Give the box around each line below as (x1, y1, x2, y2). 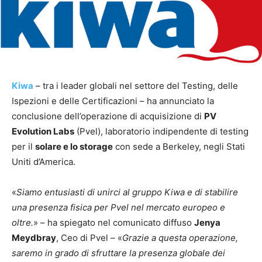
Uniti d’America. (12, 156, 75, 167)
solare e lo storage (35, 140, 113, 152)
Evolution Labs (12, 125, 74, 137)
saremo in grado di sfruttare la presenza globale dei (12, 247, 225, 258)
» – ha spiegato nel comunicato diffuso (33, 216, 194, 228)
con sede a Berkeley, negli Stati (113, 140, 245, 152)
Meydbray (12, 232, 56, 243)
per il (12, 140, 35, 152)
